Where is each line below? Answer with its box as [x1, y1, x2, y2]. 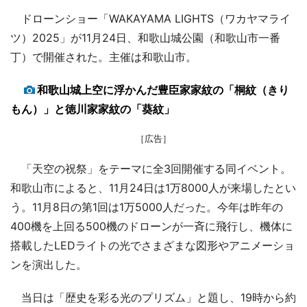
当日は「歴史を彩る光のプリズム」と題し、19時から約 [10, 290, 296, 304]
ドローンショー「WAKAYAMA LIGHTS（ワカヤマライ [10, 11, 291, 25]
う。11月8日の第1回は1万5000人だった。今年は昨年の [10, 199, 283, 214]
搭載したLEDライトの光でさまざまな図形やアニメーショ [10, 238, 295, 252]
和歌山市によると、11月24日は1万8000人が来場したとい [10, 180, 296, 195]
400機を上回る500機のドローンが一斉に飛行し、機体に [10, 219, 293, 233]
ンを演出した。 [10, 257, 87, 271]
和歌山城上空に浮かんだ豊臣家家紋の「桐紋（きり [37, 82, 289, 97]
